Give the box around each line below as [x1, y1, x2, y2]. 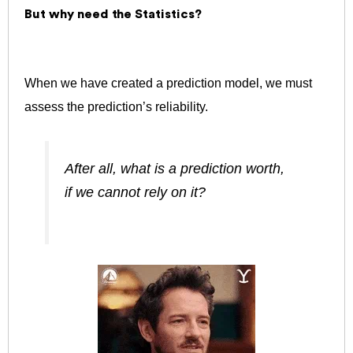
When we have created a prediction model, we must [24, 76, 312, 90]
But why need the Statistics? [24, 7, 202, 20]
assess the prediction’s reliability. [24, 99, 208, 113]
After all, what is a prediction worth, [65, 160, 285, 176]
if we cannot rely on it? [65, 184, 206, 200]
